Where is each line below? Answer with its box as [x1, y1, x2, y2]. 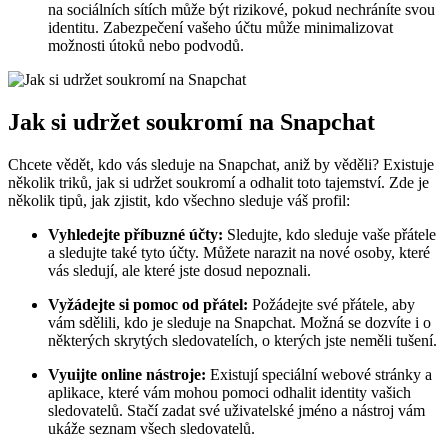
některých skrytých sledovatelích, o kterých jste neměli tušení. [48, 332, 437, 350]
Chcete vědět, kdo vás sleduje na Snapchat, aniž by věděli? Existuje [8, 156, 434, 174]
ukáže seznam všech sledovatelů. [48, 420, 255, 438]
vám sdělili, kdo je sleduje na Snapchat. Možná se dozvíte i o [48, 314, 431, 332]
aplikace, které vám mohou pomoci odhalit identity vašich [48, 384, 411, 402]
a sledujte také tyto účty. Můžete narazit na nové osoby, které [48, 244, 430, 262]
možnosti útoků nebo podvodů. [48, 37, 244, 55]
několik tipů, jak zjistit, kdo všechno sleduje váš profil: [8, 192, 350, 210]
